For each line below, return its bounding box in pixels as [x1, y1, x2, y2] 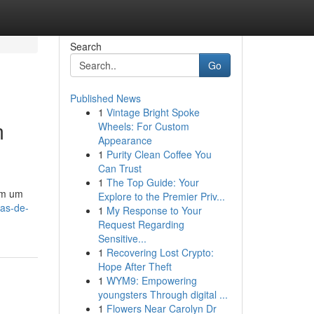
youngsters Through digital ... [97, 287, 228, 301]
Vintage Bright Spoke [106, 105, 200, 119]
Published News [69, 91, 141, 105]
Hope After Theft [97, 259, 172, 273]
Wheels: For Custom [97, 119, 189, 133]
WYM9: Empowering [106, 273, 197, 287]
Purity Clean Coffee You [106, 147, 212, 161]
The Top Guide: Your [106, 175, 199, 189]
